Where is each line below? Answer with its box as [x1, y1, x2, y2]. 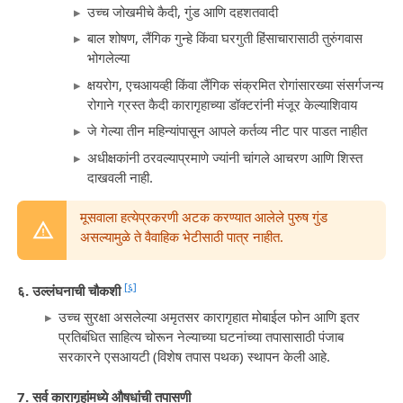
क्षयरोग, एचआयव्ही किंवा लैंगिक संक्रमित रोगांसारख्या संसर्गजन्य [86, 75, 383, 94]
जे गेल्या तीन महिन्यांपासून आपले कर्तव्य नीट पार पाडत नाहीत [86, 121, 367, 140]
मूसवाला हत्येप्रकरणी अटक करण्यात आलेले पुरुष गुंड [79, 208, 327, 227]
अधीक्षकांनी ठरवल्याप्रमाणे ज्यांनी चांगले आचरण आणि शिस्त [86, 148, 363, 166]
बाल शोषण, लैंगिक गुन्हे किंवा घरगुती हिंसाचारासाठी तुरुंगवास [86, 29, 363, 48]
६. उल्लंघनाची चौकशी [16, 281, 121, 300]
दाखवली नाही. [86, 167, 153, 186]
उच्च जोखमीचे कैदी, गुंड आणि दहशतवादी [86, 2, 278, 21]
